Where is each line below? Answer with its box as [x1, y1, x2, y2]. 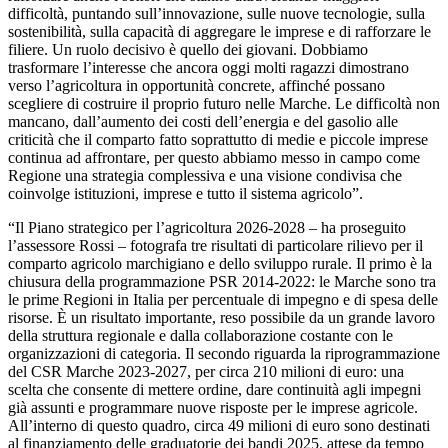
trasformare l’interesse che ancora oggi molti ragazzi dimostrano [8, 58, 409, 76]
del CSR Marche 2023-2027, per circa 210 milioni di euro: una [8, 362, 404, 380]
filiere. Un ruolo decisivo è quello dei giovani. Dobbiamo [8, 40, 368, 58]
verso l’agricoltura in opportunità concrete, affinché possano [8, 76, 385, 94]
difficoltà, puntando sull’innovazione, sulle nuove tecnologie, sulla [8, 4, 425, 22]
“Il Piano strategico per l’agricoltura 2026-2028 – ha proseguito [8, 218, 406, 236]
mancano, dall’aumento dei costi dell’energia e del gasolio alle [8, 112, 398, 130]
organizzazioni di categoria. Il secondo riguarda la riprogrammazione [8, 344, 440, 362]
